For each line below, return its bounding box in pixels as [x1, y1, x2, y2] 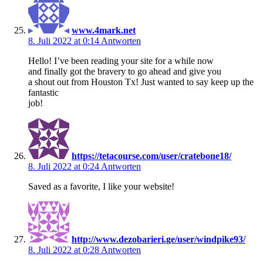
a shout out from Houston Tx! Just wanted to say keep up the [28, 76, 254, 87]
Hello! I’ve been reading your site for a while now [28, 55, 214, 66]
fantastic [28, 87, 59, 97]
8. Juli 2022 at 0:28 [28, 244, 101, 255]
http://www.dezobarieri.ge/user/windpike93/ [72, 234, 245, 244]
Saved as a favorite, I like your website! [28, 181, 174, 191]
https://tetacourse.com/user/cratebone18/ [72, 150, 231, 161]
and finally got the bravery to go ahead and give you [28, 66, 221, 76]
